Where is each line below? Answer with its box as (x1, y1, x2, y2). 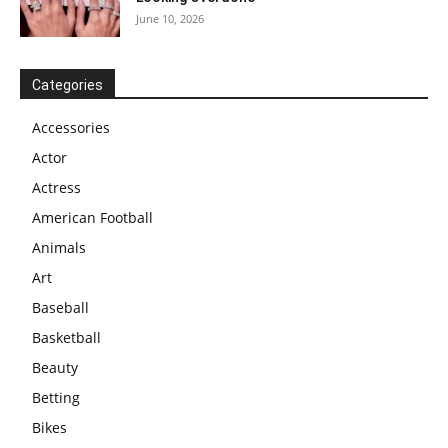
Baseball (32, 297, 89, 317)
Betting (32, 387, 80, 407)
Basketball (32, 327, 101, 347)
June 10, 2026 (136, 10, 204, 26)
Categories (32, 76, 103, 93)
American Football (32, 207, 153, 227)
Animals (32, 237, 86, 257)
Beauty (32, 357, 78, 377)
